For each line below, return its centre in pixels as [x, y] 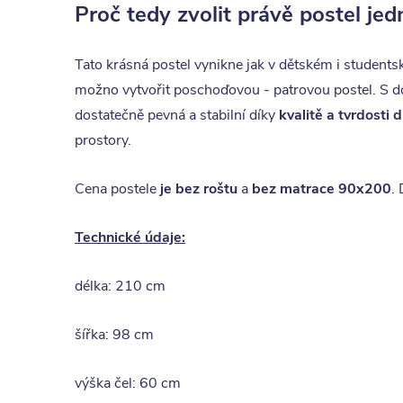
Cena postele [117, 189]
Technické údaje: [130, 237]
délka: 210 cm [120, 286]
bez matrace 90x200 [322, 189]
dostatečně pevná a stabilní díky [177, 115]
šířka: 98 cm [114, 335]
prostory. [103, 140]
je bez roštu [199, 189]
